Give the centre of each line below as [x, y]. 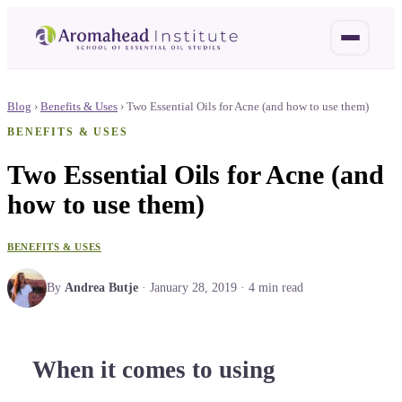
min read [279, 287]
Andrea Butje [101, 287]
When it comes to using [154, 370]
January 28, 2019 [193, 287]
